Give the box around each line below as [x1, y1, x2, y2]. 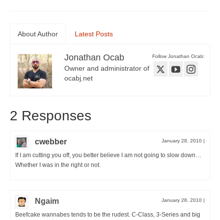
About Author [18, 30, 58, 38]
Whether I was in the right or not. [15, 162, 101, 169]
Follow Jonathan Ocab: [152, 54, 205, 59]
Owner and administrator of [64, 64, 149, 73]
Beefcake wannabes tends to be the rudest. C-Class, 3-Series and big [15, 211, 200, 219]
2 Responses [10, 108, 91, 124]
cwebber [35, 137, 67, 146]
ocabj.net [64, 74, 93, 82]
